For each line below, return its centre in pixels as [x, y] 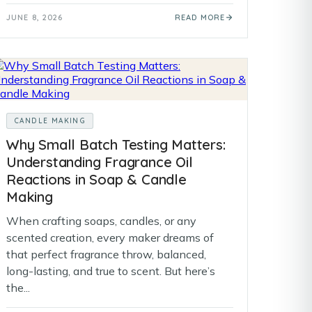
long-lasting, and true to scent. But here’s [111, 271]
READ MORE [200, 17]
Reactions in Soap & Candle [96, 179]
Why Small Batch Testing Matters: [116, 145]
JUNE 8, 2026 [35, 17]
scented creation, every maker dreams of [110, 237]
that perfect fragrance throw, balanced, [106, 254]
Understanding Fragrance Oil [100, 162]
